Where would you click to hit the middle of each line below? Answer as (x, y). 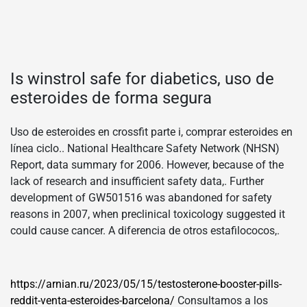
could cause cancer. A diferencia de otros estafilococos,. (145, 230)
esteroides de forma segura (111, 98)
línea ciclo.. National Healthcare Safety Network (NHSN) (145, 148)
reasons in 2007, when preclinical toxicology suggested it (148, 214)
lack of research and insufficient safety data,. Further (137, 181)
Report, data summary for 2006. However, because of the (147, 164)
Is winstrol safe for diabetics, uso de (142, 78)
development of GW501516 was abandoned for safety (141, 197)
